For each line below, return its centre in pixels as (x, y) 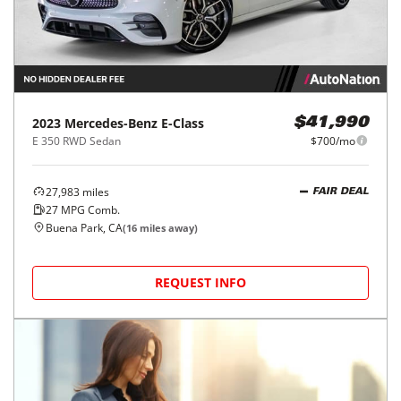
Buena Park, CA (84, 227)
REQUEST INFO (200, 282)
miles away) (167, 227)
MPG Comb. (89, 209)
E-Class (183, 123)
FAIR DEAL (341, 192)
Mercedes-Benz (111, 123)
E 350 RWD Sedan (77, 141)
